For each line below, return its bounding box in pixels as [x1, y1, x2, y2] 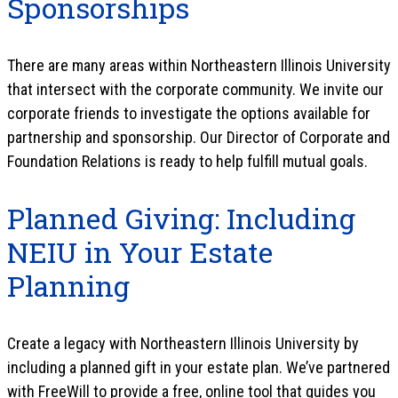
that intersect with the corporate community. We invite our [7, 79, 384, 99]
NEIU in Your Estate [7, 232, 273, 271]
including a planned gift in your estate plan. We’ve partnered [7, 357, 390, 377]
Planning [7, 266, 130, 305]
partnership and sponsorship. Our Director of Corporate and [7, 127, 390, 147]
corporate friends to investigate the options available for [7, 103, 370, 123]
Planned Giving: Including [7, 198, 355, 237]
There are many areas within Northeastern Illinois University [7, 55, 391, 75]
